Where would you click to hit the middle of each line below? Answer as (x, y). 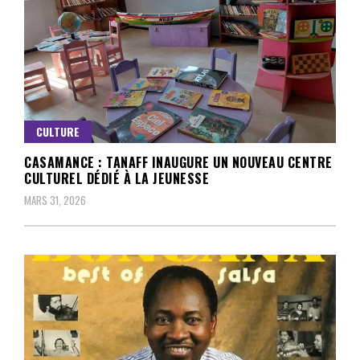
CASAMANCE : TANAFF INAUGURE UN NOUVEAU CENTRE (178, 162)
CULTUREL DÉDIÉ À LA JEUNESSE (117, 178)
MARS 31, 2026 (55, 200)
